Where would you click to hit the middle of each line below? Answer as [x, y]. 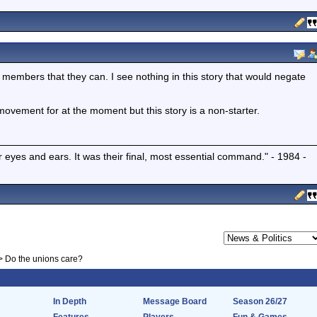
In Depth [70, 301]
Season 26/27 [260, 301]
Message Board [175, 301]
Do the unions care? [44, 259]
